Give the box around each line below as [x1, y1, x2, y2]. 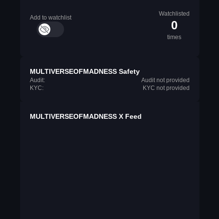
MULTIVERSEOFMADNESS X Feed [29, 112, 142, 120]
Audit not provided [141, 77, 190, 84]
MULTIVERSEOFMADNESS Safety [29, 67, 140, 75]
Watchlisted [158, 10, 190, 17]
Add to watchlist [29, 14, 71, 21]
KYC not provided [142, 85, 190, 91]
